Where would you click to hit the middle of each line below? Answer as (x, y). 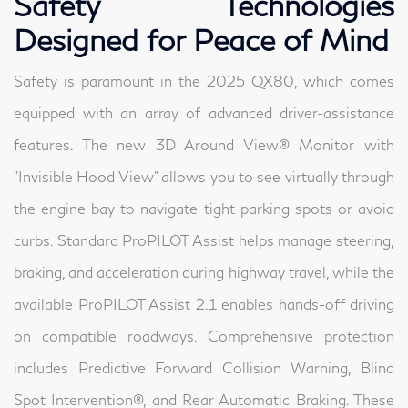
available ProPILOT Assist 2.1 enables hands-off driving (204, 304)
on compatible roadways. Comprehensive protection (204, 336)
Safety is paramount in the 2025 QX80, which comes (204, 81)
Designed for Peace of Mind (201, 40)
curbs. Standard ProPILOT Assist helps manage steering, (204, 240)
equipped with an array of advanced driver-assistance (204, 113)
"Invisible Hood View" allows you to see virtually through (204, 177)
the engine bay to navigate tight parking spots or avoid (204, 209)
